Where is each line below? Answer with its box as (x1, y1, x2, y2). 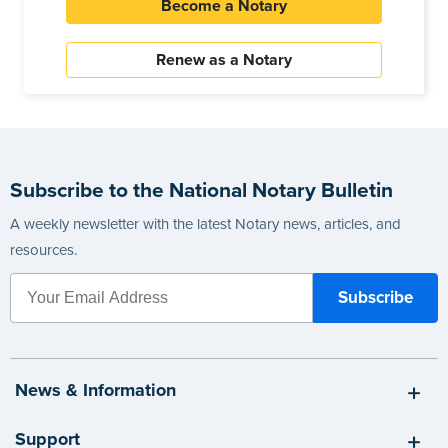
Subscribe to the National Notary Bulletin (10, 177, 393, 203)
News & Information (15, 379, 176, 402)
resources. (10, 240, 77, 259)
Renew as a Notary (156, 50, 292, 71)
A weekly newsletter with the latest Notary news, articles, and (10, 214, 401, 233)
